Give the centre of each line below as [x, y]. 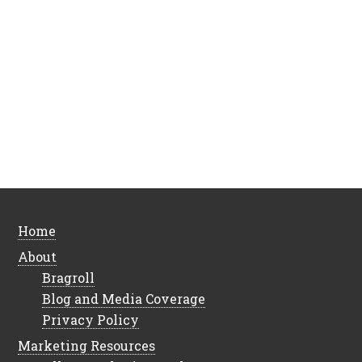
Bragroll [69, 277]
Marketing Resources [87, 345]
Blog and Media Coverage [124, 298]
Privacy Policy [91, 319]
